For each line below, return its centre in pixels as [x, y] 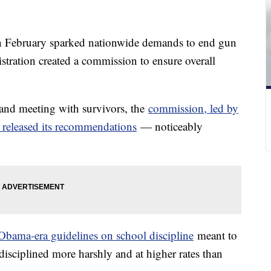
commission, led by [193, 108]
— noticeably [170, 126]
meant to [215, 235]
